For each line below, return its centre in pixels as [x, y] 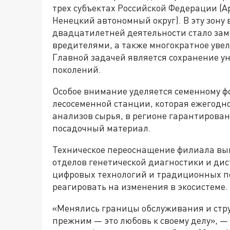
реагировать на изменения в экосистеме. [140, 187]
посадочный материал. [102, 128]
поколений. [77, 70]
